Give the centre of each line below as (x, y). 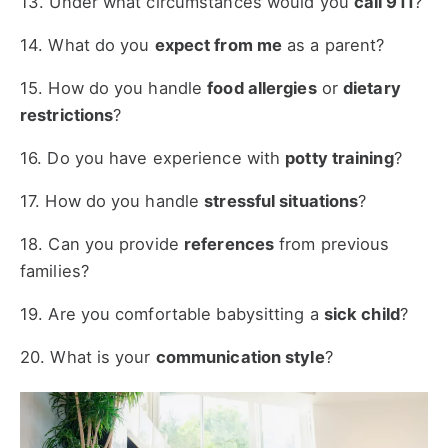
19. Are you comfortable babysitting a (172, 314)
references (229, 244)
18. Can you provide (102, 244)
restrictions (67, 115)
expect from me (218, 45)
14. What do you (87, 45)
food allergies (262, 88)
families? (54, 271)
